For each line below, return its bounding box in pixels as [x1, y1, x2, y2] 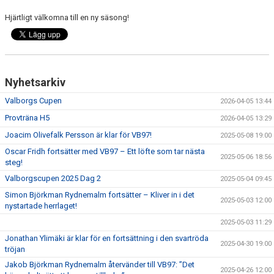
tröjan [5, 244, 25, 254]
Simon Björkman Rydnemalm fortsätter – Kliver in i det [5, 190, 194, 199]
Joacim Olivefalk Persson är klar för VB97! [5, 130, 152, 139]
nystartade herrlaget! [5, 201, 77, 210]
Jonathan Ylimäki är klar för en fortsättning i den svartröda [5, 233, 209, 243]
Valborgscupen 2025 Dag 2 [5, 173, 101, 183]
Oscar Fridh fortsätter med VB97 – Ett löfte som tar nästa [5, 146, 205, 156]
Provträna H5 [5, 113, 50, 122]
